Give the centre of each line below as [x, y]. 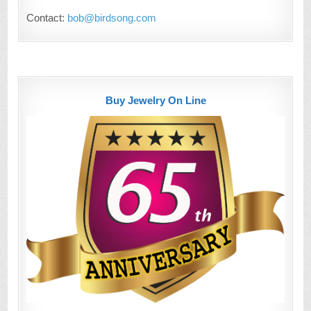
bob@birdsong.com [112, 18]
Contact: [47, 18]
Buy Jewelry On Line [155, 100]
